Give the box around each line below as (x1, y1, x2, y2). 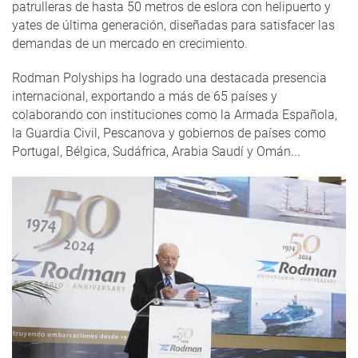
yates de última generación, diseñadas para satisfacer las (12, 17, 335, 33)
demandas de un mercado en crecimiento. (12, 35, 251, 51)
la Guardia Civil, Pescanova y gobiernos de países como (12, 125, 326, 141)
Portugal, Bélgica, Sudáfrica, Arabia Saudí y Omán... (12, 143, 300, 159)
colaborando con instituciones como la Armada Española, (12, 106, 337, 122)
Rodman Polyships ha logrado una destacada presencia (12, 70, 327, 86)
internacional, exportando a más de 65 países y (12, 88, 277, 104)
